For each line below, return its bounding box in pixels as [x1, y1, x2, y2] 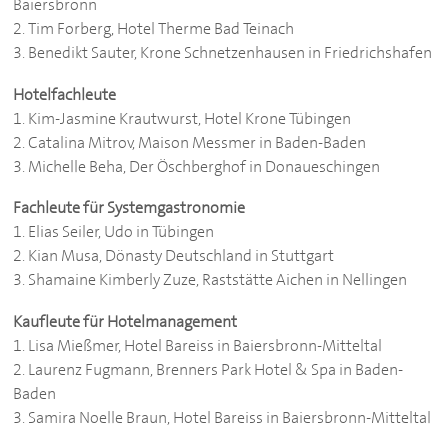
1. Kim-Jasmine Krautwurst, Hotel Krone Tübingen [13, 107, 352, 129]
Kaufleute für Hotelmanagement [13, 311, 238, 333]
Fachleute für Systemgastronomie [13, 197, 246, 219]
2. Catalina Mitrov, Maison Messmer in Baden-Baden [13, 131, 367, 153]
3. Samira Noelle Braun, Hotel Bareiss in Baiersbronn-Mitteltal [13, 407, 432, 429]
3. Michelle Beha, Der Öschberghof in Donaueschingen [13, 155, 381, 177]
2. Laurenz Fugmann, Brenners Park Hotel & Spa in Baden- [13, 359, 404, 381]
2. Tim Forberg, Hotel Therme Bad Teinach [13, 18, 295, 40]
